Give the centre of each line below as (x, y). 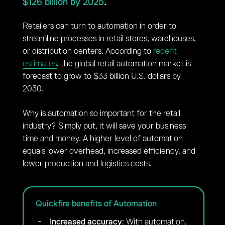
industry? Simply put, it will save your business (104, 126)
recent (165, 51)
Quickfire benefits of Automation (96, 204)
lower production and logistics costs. (87, 164)
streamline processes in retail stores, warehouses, (109, 39)
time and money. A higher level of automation (102, 139)
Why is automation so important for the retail (101, 114)
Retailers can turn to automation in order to (99, 26)
